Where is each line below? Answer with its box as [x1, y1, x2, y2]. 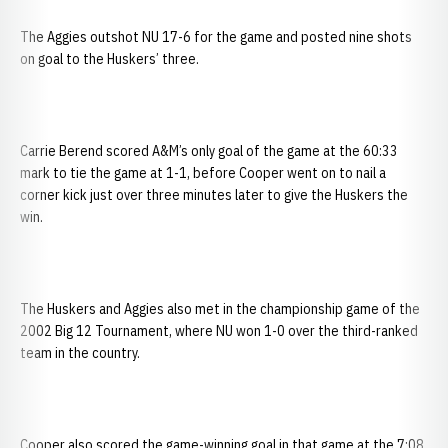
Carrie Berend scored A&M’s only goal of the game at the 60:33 [20, 142, 398, 160]
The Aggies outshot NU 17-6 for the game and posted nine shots [20, 28, 412, 46]
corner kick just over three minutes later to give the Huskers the [20, 186, 408, 204]
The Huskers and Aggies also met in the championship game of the [20, 300, 420, 318]
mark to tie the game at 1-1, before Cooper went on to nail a [20, 164, 386, 182]
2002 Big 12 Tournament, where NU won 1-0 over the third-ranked [20, 322, 418, 340]
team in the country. [20, 344, 140, 362]
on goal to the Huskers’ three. [20, 50, 199, 68]
